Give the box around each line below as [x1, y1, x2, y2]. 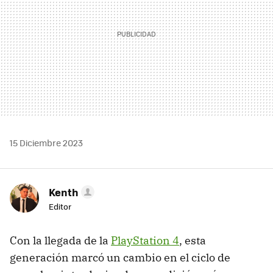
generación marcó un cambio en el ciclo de [10, 250, 230, 265]
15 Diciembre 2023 [10, 136, 83, 149]
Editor [49, 200, 71, 213]
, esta [179, 233, 206, 248]
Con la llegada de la [10, 233, 111, 248]
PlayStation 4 [111, 233, 179, 248]
